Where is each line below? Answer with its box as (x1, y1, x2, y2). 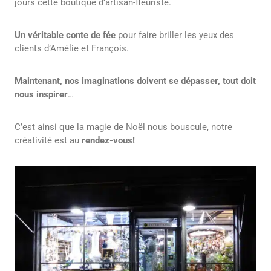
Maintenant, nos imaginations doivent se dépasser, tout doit (15, 75, 256, 87)
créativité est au (15, 134, 82, 146)
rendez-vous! (82, 134, 135, 146)
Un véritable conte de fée (15, 29, 118, 41)
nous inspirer (15, 88, 68, 100)
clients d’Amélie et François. (15, 42, 129, 54)
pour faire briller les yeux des (118, 29, 234, 41)
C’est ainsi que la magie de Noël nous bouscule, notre (15, 121, 232, 132)
